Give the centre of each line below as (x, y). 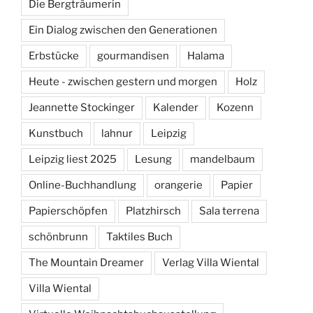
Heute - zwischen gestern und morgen (123, 81)
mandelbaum (223, 159)
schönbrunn (58, 236)
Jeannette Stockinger (82, 107)
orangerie (179, 185)
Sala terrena (229, 211)
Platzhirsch (153, 211)
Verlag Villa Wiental (211, 262)
